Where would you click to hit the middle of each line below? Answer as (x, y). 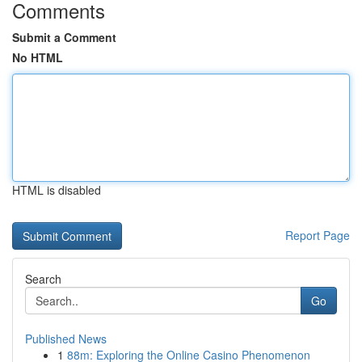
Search (43, 279)
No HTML (38, 57)
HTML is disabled (57, 190)
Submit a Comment (64, 37)
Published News (66, 339)
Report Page (318, 235)
